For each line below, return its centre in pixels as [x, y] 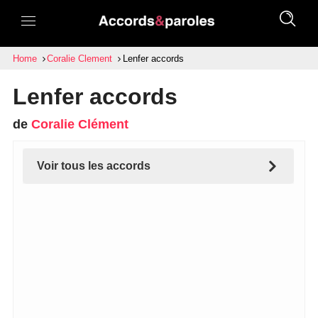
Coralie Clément [79, 124]
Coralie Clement [80, 59]
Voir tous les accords [93, 166]
